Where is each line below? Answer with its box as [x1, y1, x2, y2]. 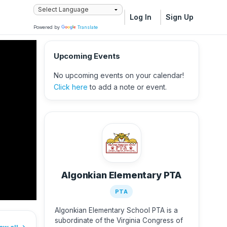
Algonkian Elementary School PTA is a [54, 206, 178, 215]
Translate [77, 24, 98, 30]
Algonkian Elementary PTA [61, 170, 182, 181]
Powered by [33, 24, 61, 30]
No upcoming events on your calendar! [53, 71, 184, 80]
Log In [130, 13, 152, 22]
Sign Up [166, 13, 194, 22]
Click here [53, 83, 88, 92]
